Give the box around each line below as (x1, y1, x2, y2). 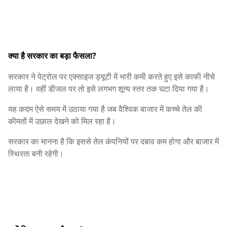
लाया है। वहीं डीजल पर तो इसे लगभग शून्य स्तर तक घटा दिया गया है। (8, 83, 209, 95)
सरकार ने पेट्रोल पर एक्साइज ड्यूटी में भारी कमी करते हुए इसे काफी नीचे (8, 71, 215, 83)
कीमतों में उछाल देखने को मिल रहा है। (8, 116, 116, 127)
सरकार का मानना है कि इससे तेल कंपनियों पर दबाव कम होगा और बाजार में (8, 136, 219, 147)
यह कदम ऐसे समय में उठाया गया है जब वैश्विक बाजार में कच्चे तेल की (8, 103, 202, 115)
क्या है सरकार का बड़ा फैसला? (8, 50, 96, 62)
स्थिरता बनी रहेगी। (8, 148, 64, 160)
